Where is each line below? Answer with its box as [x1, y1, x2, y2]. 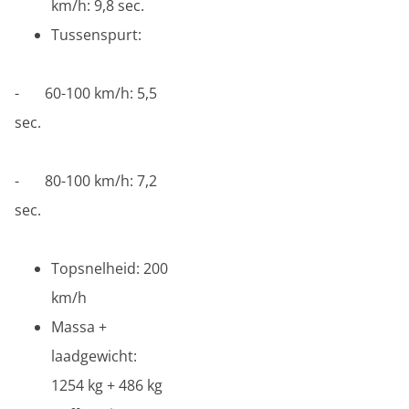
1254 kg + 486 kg [51, 375, 163, 395]
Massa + [51, 317, 107, 337]
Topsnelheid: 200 [51, 258, 168, 278]
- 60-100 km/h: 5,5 [15, 83, 157, 103]
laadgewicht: [51, 346, 137, 366]
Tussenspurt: [51, 25, 142, 45]
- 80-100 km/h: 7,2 [15, 171, 157, 191]
